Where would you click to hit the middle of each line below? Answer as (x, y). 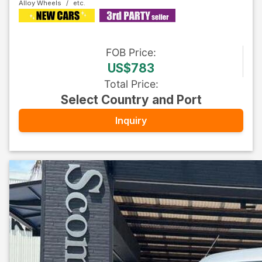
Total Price (130, 84)
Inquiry (131, 120)
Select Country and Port (131, 100)
